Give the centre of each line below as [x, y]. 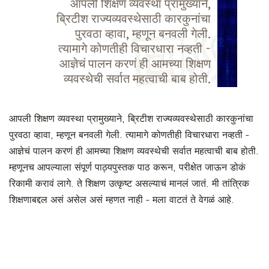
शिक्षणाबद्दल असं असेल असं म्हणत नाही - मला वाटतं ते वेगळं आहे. [122, 200]
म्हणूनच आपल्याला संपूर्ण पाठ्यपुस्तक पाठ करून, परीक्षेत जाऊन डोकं [127, 168]
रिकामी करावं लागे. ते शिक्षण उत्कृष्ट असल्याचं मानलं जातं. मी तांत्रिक [129, 184]
